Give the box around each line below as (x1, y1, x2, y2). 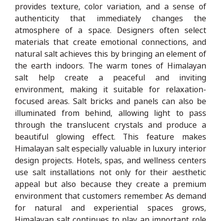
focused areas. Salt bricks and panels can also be (15, 95, 206, 107)
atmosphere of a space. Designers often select (15, 24, 206, 36)
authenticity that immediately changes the (15, 12, 206, 24)
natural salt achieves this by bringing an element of (15, 48, 206, 59)
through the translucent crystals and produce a (15, 119, 206, 130)
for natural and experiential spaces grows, (15, 202, 206, 213)
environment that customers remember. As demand (15, 190, 206, 201)
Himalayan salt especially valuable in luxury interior (15, 143, 206, 154)
